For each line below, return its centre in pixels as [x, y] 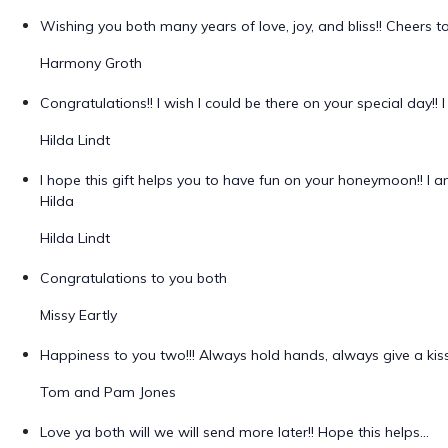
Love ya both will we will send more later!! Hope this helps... [234, 432]
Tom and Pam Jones [108, 392]
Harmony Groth [91, 63]
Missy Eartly [78, 315]
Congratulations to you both [133, 278]
